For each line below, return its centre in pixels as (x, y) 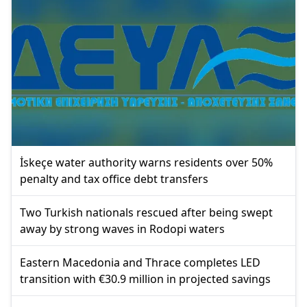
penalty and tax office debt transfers (114, 179)
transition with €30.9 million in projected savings (145, 279)
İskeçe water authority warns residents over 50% (146, 163)
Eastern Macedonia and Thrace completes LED (140, 263)
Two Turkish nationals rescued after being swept (146, 213)
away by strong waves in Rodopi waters (122, 229)
